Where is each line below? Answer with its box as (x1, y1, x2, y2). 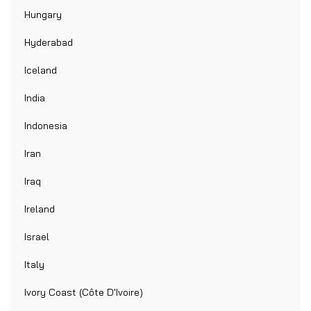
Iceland (24, 64, 57, 77)
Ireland (24, 203, 55, 216)
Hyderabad (24, 36, 73, 49)
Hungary (24, 8, 62, 22)
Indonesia (24, 119, 67, 133)
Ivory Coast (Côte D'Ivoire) (24, 286, 143, 299)
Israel (24, 230, 49, 244)
